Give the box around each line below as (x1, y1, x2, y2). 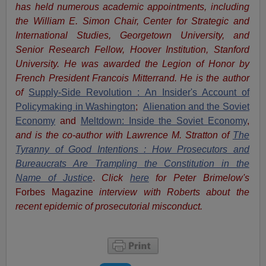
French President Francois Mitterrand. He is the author (15, 73, 249, 84)
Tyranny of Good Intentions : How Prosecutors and (15, 144, 249, 155)
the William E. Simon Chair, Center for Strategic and (15, 16, 249, 27)
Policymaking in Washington (15, 102, 135, 112)
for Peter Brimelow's (156, 173, 249, 183)
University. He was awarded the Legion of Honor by (15, 59, 249, 69)
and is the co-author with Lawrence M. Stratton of (15, 130, 229, 141)
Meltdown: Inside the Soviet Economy (80, 116, 247, 126)
